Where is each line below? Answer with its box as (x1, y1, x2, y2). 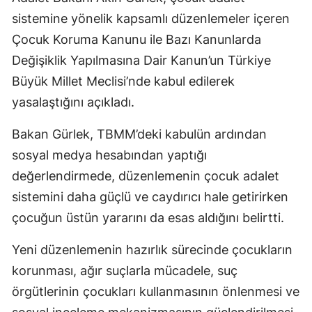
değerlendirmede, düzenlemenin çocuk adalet (12, 169, 279, 184)
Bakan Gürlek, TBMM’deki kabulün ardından (12, 127, 267, 142)
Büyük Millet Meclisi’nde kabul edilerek (12, 74, 235, 89)
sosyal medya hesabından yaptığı (12, 148, 207, 163)
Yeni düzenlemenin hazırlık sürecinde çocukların (12, 242, 292, 258)
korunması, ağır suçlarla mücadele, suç (12, 263, 237, 279)
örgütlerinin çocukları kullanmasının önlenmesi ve (12, 284, 299, 299)
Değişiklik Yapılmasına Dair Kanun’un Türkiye (12, 53, 271, 68)
